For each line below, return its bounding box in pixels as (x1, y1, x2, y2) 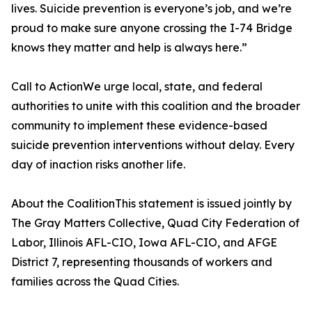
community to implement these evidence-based (11, 118, 267, 132)
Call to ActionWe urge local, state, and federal (11, 79, 263, 93)
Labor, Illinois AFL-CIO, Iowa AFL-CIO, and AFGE (11, 235, 277, 249)
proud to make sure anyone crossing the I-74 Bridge (11, 21, 292, 35)
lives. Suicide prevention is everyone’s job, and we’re (11, 1, 292, 15)
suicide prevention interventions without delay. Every (11, 138, 295, 152)
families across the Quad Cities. (11, 274, 179, 288)
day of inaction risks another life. (11, 157, 185, 171)
